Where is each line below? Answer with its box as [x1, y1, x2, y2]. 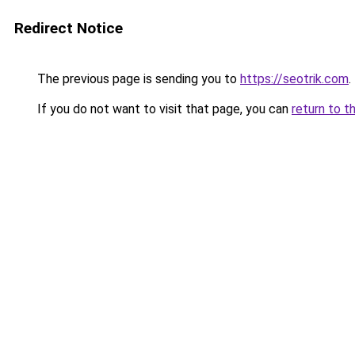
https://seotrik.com [240, 71, 349, 86]
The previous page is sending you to [34, 71, 240, 86]
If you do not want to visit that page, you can [34, 101, 292, 116]
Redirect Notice [14, 19, 123, 37]
